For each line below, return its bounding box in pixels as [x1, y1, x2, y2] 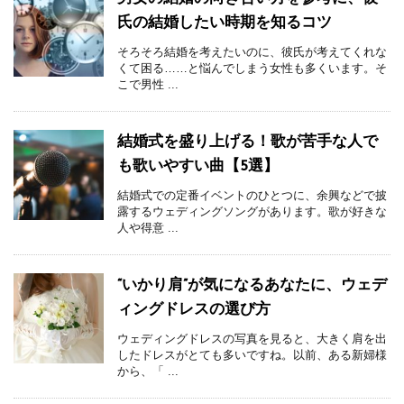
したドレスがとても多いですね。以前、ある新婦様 [117, 347, 387, 362]
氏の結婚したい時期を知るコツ [117, 14, 332, 31]
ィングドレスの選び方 [117, 301, 271, 317]
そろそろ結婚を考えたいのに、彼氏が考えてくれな [117, 44, 387, 59]
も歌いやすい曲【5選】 [117, 158, 279, 174]
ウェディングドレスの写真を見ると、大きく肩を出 [117, 331, 387, 345]
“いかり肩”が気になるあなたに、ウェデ [117, 277, 387, 293]
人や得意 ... [117, 220, 179, 234]
